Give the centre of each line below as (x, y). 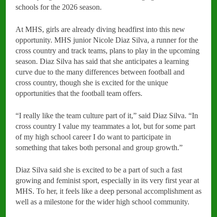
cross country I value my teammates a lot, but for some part (105, 126)
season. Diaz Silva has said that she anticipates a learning (102, 61)
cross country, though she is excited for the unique (92, 82)
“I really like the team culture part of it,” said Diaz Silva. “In (107, 115)
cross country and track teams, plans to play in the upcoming (108, 50)
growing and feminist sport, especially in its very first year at (107, 180)
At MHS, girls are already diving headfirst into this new (100, 29)
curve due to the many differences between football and (100, 72)
